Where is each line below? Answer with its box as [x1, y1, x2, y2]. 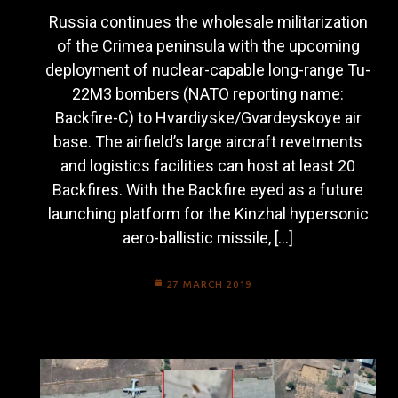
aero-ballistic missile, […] [123, 228, 293, 247]
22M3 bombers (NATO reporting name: [72, 84, 344, 103]
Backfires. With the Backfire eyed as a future [52, 180, 363, 199]
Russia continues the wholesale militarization [48, 12, 368, 31]
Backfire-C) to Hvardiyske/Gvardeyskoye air [54, 108, 362, 127]
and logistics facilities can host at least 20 [60, 156, 355, 175]
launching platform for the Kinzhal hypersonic [47, 204, 369, 223]
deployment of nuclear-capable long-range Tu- [45, 60, 370, 79]
